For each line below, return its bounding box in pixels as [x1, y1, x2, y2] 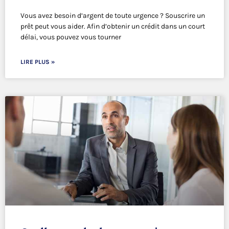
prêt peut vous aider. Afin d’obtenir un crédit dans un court [20, 22, 205, 31]
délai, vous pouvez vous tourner [20, 33, 121, 42]
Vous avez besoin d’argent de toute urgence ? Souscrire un [20, 11, 205, 20]
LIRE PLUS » [20, 58, 55, 66]
